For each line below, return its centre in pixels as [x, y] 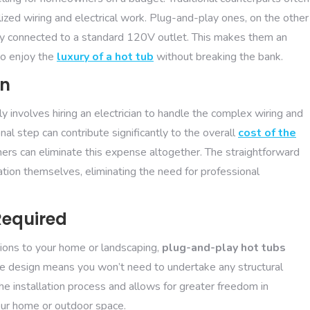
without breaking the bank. [218, 56]
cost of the [267, 133]
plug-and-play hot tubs [224, 247]
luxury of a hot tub [105, 56]
